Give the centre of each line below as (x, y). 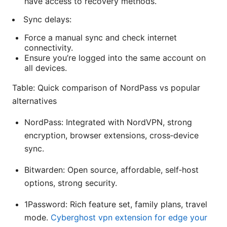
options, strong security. (71, 183)
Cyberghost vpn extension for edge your (129, 217)
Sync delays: (47, 19)
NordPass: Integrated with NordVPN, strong (108, 122)
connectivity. (49, 47)
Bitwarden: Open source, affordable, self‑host (111, 169)
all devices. (46, 68)
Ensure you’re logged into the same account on (115, 58)
